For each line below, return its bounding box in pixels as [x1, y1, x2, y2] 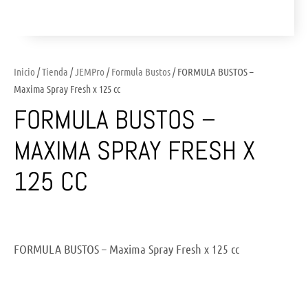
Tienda [42, 65, 68, 78]
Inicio [14, 65, 35, 78]
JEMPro [75, 65, 104, 78]
